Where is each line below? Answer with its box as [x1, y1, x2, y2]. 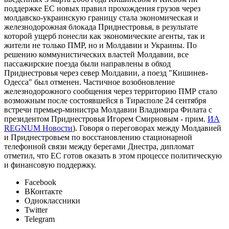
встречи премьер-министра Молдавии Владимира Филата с [4, 105, 212, 114]
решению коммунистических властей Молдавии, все [4, 50, 189, 59]
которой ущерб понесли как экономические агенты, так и [4, 32, 205, 41]
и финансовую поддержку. [4, 161, 96, 170]
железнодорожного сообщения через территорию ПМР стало [4, 87, 217, 96]
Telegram [25, 215, 55, 224]
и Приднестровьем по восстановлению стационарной [4, 133, 192, 142]
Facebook [25, 178, 56, 187]
